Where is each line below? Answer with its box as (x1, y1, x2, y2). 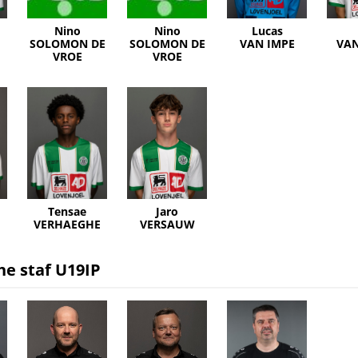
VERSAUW (139, 217, 195, 233)
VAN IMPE (239, 36, 295, 52)
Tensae (48, 204, 86, 220)
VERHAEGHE (34, 217, 101, 233)
